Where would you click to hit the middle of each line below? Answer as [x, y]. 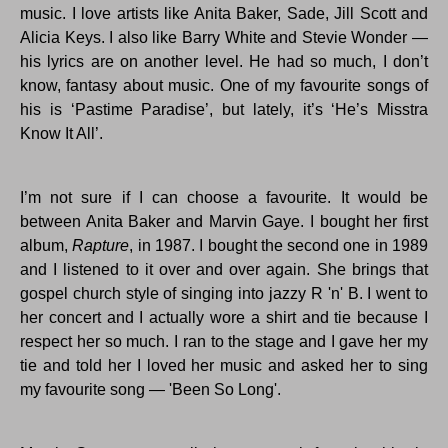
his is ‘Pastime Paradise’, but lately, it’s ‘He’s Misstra [224, 110]
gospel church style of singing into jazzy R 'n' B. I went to [224, 294]
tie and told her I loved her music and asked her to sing [224, 366]
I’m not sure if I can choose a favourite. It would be [224, 198]
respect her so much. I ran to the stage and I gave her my [224, 342]
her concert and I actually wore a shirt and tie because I [224, 318]
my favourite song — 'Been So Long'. [150, 390]
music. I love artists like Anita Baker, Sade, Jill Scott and [224, 14]
